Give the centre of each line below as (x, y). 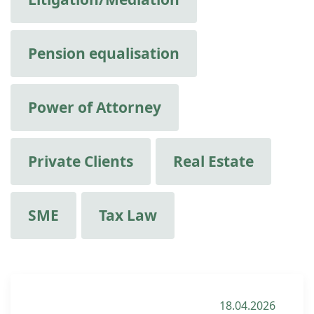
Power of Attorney (95, 107)
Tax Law (128, 215)
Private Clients (81, 161)
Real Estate (213, 161)
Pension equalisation (104, 53)
